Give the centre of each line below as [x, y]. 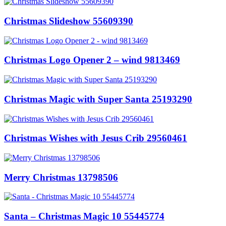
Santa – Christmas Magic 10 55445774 [84, 216]
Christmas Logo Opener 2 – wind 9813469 [92, 60]
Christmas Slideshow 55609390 [69, 21]
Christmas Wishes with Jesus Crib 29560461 [96, 138]
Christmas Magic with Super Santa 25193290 [98, 99]
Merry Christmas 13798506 [61, 177]
